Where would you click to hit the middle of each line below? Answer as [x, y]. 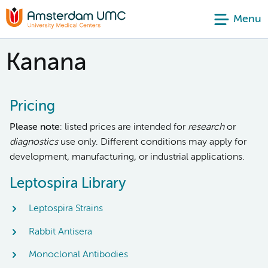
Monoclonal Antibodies [78, 255]
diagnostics [34, 142]
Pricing [32, 106]
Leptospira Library [68, 184]
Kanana [46, 63]
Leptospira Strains [66, 209]
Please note [35, 127]
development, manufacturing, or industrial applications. [127, 157]
